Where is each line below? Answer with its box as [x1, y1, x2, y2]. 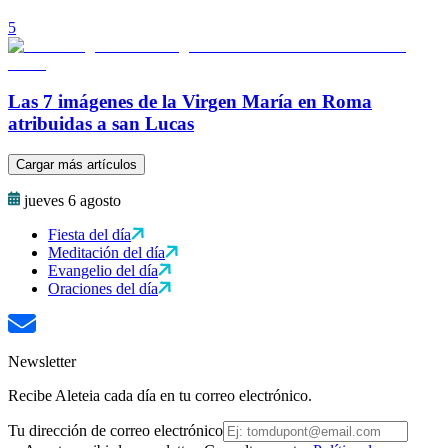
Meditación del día [48, 244, 165, 262]
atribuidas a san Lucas [8, 113, 194, 135]
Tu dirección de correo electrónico [8, 422, 223, 440]
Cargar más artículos [16, 157, 137, 173]
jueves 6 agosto [24, 192, 121, 210]
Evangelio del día [48, 262, 158, 280]
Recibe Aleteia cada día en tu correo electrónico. [8, 387, 312, 405]
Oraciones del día [48, 280, 158, 298]
